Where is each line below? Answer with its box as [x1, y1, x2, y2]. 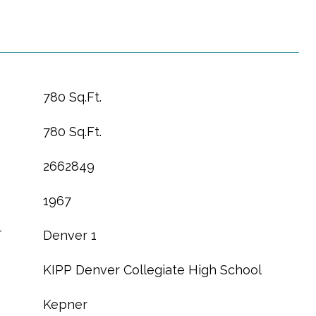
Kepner [43, 297, 87, 312]
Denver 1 [43, 228, 97, 243]
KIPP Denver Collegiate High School [43, 262, 262, 277]
